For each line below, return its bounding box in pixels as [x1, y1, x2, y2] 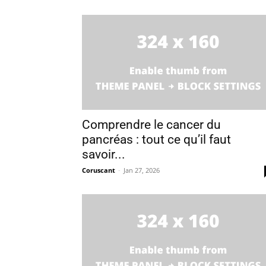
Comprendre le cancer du [82, 118, 221, 132]
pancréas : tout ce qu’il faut [82, 132, 231, 147]
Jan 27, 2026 [123, 166, 160, 175]
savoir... [82, 147, 125, 161]
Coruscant [82, 166, 115, 175]
